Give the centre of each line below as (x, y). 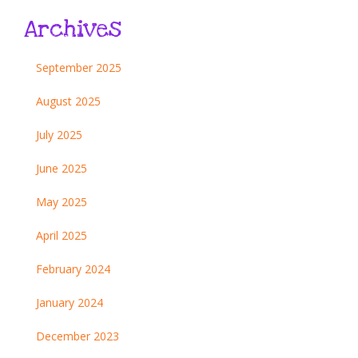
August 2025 (68, 101)
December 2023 (78, 336)
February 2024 (73, 269)
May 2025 (62, 202)
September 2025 (79, 68)
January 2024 (70, 303)
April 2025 (62, 236)
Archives (73, 30)
